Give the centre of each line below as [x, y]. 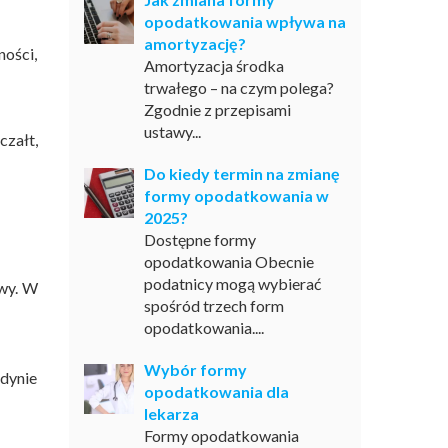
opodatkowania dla [216, 391]
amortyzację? [194, 43]
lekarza [171, 413]
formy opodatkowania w [236, 195]
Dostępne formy [199, 239]
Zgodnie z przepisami [217, 109]
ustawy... [172, 131]
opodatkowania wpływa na [244, 21]
